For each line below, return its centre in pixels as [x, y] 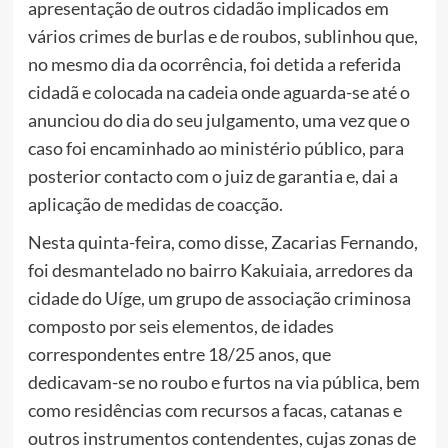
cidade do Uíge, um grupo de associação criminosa [219, 298]
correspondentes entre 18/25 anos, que [179, 354]
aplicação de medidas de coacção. [155, 204]
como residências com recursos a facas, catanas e [214, 410]
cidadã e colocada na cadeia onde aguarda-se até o [218, 92]
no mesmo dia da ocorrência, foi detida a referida [214, 64]
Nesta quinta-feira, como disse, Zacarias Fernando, [222, 242]
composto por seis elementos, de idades [180, 326]
